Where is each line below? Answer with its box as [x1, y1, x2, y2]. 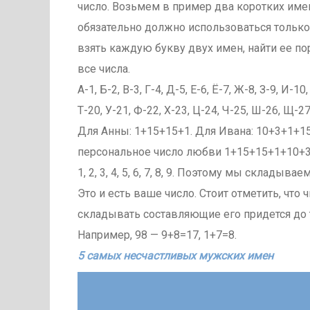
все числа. [77, 62, 130, 75]
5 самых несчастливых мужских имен [77, 248, 273, 262]
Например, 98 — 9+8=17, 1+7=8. [77, 228, 237, 241]
